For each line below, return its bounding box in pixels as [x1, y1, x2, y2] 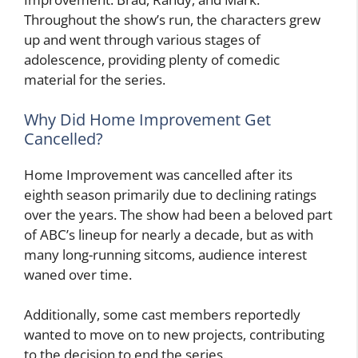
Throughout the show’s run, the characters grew [24, 10, 320, 30]
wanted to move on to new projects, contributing [24, 325, 324, 344]
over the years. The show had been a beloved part [24, 205, 332, 224]
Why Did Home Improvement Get [24, 108, 271, 130]
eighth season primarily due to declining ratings [24, 185, 316, 204]
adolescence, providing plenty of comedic [24, 50, 280, 70]
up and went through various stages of [24, 30, 261, 50]
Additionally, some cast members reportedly [24, 305, 300, 324]
